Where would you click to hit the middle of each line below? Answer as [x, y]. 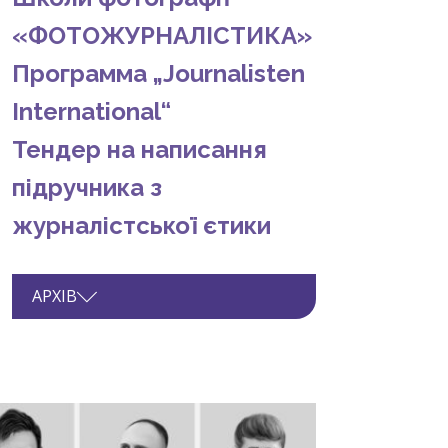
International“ [91, 112]
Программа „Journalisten [158, 74]
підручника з [87, 188]
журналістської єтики [141, 226]
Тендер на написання [139, 150]
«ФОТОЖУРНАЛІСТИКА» [162, 36]
